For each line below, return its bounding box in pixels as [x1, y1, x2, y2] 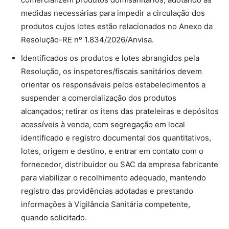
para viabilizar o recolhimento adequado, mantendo [21, 172, 206, 182]
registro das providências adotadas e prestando [21, 186, 193, 196]
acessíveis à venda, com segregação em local [21, 119, 185, 129]
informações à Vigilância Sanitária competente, [21, 199, 190, 209]
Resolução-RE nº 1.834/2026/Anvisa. [21, 34, 154, 44]
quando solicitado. [21, 212, 87, 222]
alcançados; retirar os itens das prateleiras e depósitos [21, 106, 219, 116]
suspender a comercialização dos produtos [21, 93, 176, 103]
